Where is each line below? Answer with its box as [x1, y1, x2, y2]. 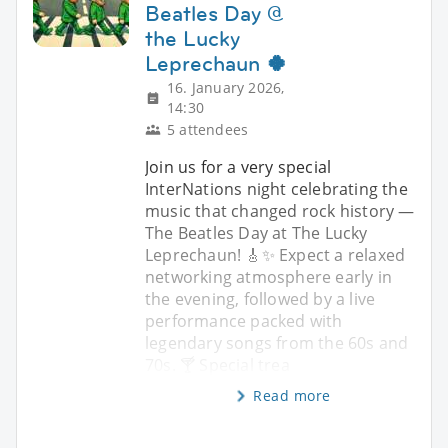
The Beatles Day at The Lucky [145, 222, 368, 245]
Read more [253, 386, 331, 406]
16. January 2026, [167, 78, 285, 98]
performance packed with [145, 310, 343, 333]
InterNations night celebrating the [145, 178, 408, 201]
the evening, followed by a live [145, 288, 376, 311]
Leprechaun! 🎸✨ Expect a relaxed [145, 244, 406, 267]
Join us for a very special [145, 156, 332, 179]
